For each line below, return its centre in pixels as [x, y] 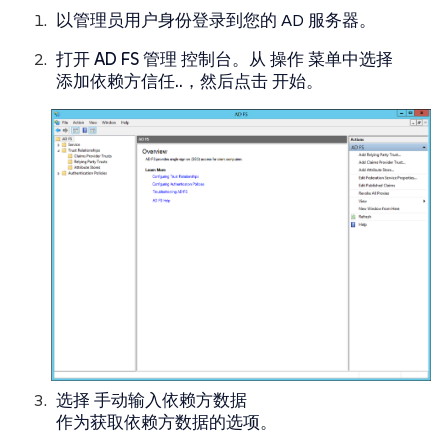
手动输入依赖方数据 [170, 400]
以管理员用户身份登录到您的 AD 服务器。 [216, 19]
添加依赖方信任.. [119, 80]
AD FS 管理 [135, 58]
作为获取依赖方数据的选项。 [166, 422]
